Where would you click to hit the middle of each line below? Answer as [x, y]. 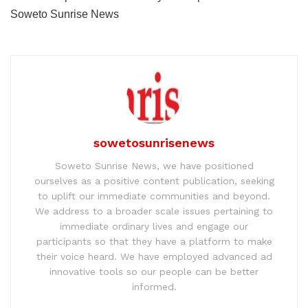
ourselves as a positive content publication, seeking [154, 180]
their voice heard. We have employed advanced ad [154, 256]
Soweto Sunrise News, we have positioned [154, 165]
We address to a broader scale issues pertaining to [154, 211]
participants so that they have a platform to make [154, 241]
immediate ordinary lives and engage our [154, 226]
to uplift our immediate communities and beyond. [154, 196]
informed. [154, 286]
